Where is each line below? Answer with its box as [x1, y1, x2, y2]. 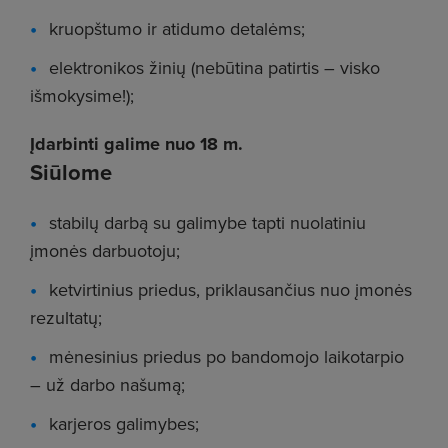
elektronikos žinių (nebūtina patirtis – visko [49, 55, 380, 80]
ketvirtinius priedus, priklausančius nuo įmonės [49, 277, 412, 302]
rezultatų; [30, 305, 102, 330]
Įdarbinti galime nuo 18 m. [30, 131, 243, 157]
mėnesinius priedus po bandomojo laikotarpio [49, 344, 404, 369]
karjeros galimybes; [49, 411, 199, 436]
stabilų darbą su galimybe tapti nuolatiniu [49, 210, 366, 235]
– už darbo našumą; [30, 372, 185, 397]
